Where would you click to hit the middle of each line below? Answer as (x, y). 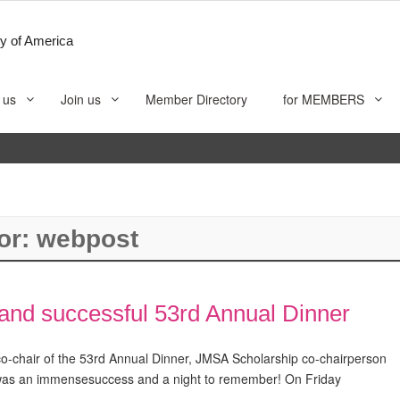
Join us (81, 99)
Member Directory (196, 99)
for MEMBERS (324, 99)
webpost (87, 238)
